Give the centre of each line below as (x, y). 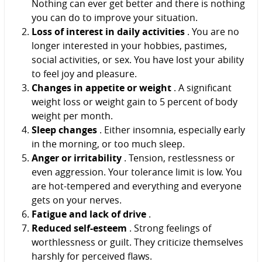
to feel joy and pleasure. (84, 73)
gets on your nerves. (77, 200)
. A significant (201, 87)
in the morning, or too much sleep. (108, 144)
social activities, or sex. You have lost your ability (138, 59)
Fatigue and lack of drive (89, 214)
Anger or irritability (77, 158)
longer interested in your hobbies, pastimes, (129, 45)
